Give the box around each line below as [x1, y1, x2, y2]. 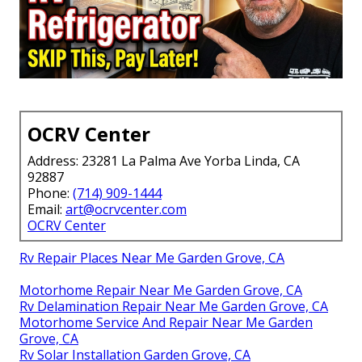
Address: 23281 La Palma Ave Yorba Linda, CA [27, 151, 300, 170]
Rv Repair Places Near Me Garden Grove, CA [19, 248, 284, 267]
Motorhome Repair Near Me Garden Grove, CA [19, 280, 302, 299]
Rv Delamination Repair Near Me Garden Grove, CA [19, 297, 328, 315]
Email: [27, 200, 65, 218]
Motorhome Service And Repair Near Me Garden [19, 313, 313, 331]
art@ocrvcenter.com [65, 200, 187, 218]
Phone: [27, 183, 73, 202]
